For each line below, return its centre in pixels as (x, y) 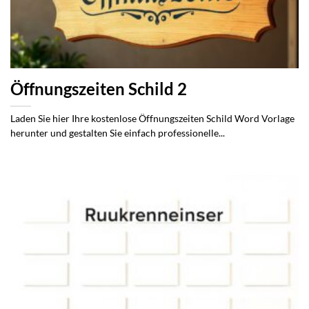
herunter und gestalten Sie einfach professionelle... (118, 133)
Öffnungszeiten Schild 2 (99, 89)
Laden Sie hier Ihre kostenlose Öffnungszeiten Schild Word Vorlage (152, 118)
